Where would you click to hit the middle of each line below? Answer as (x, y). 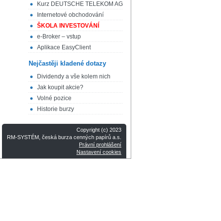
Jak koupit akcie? (60, 88)
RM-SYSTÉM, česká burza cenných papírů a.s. (64, 137)
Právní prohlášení (100, 145)
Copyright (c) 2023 (99, 130)
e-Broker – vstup (59, 36)
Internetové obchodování (70, 15)
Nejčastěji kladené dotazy (67, 63)
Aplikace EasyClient (64, 47)
